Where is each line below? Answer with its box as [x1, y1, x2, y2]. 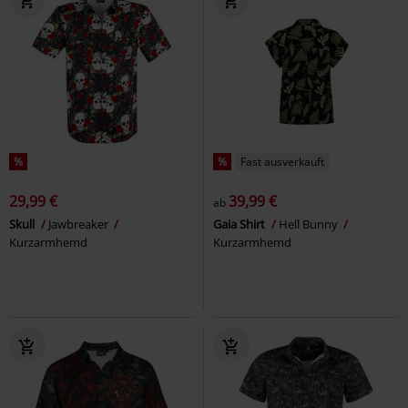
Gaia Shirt [213, 215, 268, 232]
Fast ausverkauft [240, 153, 324, 169]
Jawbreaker [48, 215, 111, 232]
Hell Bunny [279, 215, 341, 232]
